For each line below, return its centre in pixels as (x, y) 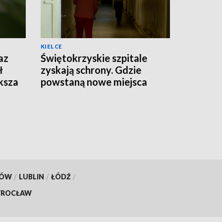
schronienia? (69, 93)
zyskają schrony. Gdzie (91, 70)
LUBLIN (31, 176)
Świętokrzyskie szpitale (94, 58)
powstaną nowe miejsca (94, 82)
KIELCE (52, 46)
